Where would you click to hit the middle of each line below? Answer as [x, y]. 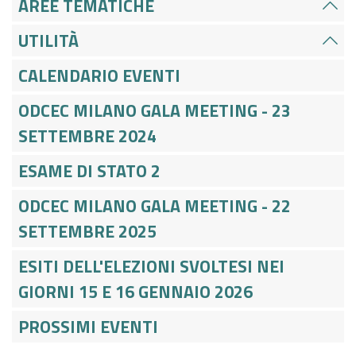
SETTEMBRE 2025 [87, 231]
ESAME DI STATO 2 [89, 170]
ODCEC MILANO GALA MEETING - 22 [155, 205]
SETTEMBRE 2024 [87, 135]
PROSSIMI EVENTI [88, 326]
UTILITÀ [48, 40]
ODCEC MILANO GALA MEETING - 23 [155, 110]
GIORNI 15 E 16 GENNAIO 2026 [135, 291]
